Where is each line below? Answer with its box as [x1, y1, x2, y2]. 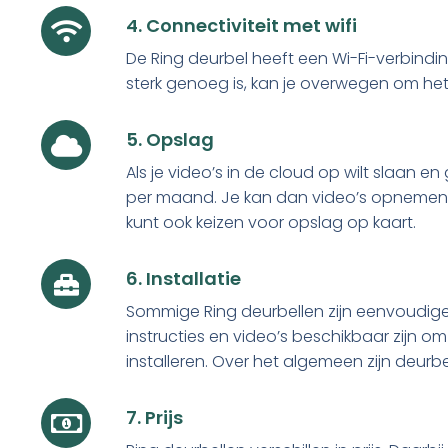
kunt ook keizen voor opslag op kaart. [126, 211, 416, 234]
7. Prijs [126, 405, 183, 430]
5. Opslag [126, 127, 214, 152]
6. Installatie [126, 266, 241, 291]
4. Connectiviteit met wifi [126, 13, 357, 38]
